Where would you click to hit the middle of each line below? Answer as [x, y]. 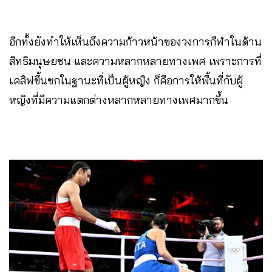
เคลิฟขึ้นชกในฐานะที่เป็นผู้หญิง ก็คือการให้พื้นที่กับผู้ [126, 81]
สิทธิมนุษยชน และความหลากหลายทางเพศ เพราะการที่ [135, 61]
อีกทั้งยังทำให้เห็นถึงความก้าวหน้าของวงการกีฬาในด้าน [135, 42]
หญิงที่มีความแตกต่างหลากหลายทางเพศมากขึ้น [119, 100]
